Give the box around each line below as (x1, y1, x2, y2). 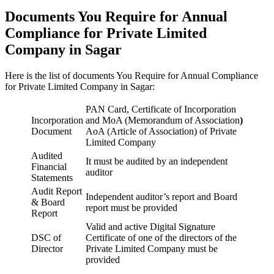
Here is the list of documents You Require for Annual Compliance (5, 70, 258, 81)
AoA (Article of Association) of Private (86, 126, 237, 137)
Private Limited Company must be (86, 243, 218, 254)
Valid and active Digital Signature (86, 221, 215, 232)
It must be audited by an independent (86, 156, 228, 167)
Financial (31, 161, 67, 172)
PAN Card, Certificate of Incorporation (86, 104, 236, 115)
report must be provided (86, 202, 177, 213)
